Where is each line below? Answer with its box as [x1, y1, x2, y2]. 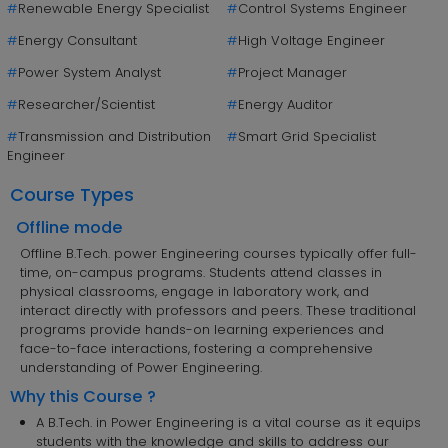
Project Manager [238, 62, 347, 82]
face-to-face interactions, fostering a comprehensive [20, 338, 374, 358]
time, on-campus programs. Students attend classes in [20, 262, 383, 282]
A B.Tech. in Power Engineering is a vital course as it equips [35, 412, 421, 432]
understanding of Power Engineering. [20, 357, 263, 377]
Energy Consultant [17, 30, 137, 50]
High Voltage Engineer [238, 30, 385, 50]
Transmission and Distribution [17, 126, 211, 146]
